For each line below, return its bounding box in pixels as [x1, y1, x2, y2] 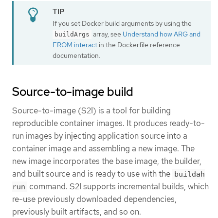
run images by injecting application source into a [12, 130, 187, 141]
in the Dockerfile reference [97, 40, 180, 49]
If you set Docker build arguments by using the [53, 18, 192, 28]
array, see [91, 29, 123, 38]
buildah [174, 169, 205, 179]
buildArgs [54, 30, 90, 38]
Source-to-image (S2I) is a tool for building [12, 105, 171, 116]
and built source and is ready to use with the [12, 168, 172, 179]
